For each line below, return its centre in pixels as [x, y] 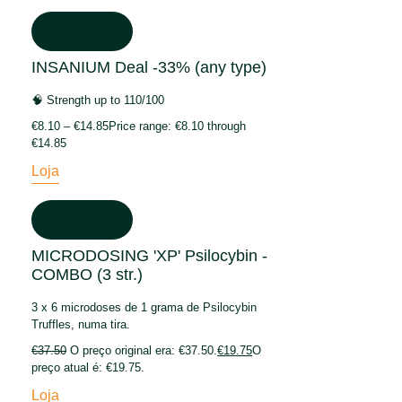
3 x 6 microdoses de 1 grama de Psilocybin [144, 307]
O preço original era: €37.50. [144, 350]
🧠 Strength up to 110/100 [98, 100]
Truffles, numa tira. [81, 324]
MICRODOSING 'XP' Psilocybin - [149, 255]
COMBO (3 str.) [87, 274]
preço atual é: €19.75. [88, 367]
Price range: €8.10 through [177, 126]
